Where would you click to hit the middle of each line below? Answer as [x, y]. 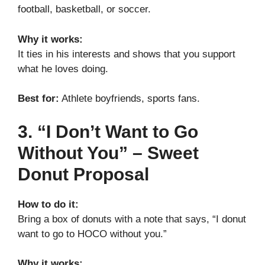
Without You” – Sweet [108, 153]
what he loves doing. [63, 69]
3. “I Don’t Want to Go [108, 131]
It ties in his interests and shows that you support [127, 54]
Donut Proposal [83, 174]
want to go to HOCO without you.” [92, 234]
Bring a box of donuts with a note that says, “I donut [132, 219]
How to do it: [48, 204]
